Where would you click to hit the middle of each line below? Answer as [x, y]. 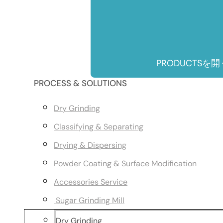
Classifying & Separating [99, 127]
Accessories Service [91, 182]
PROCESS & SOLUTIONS [80, 83]
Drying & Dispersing [90, 145]
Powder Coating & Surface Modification [125, 164]
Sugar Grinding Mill [89, 200]
